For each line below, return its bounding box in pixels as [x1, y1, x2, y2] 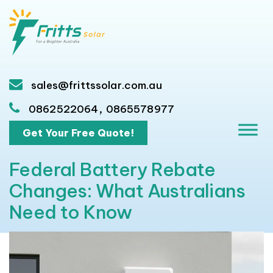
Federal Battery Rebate [9, 158, 216, 181]
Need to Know [9, 200, 132, 224]
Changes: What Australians [9, 179, 245, 202]
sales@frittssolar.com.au [29, 79, 162, 92]
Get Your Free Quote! [23, 127, 134, 139]
